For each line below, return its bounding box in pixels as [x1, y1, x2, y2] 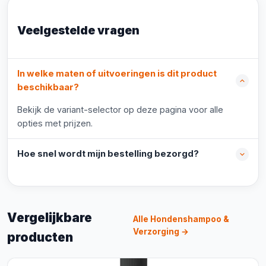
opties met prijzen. [17, 118, 93, 128]
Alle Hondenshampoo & [132, 214, 229, 224]
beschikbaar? [17, 82, 79, 93]
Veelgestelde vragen [17, 23, 140, 37]
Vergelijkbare [7, 210, 92, 225]
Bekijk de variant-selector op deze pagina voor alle [17, 104, 223, 115]
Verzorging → [132, 227, 189, 236]
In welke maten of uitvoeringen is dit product [17, 68, 217, 79]
